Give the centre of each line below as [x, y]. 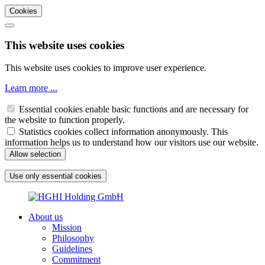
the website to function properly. [65, 120]
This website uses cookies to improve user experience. [106, 68]
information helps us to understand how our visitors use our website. [132, 143]
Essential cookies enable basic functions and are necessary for [134, 109]
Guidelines [72, 249]
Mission [67, 228]
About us [46, 217]
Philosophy [73, 238]
